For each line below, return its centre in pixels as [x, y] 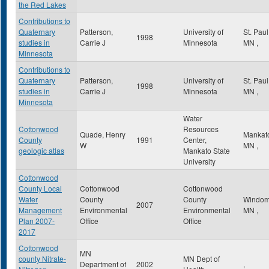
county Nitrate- [42, 258]
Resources [201, 129]
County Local [40, 188]
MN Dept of [201, 258]
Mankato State [207, 150]
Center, [195, 140]
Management [40, 210]
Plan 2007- [37, 221]
